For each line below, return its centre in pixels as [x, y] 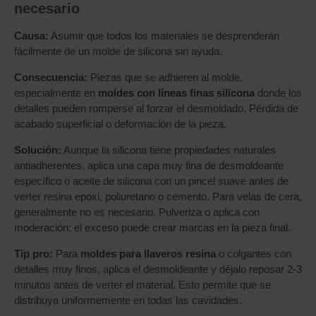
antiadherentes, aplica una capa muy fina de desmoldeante [149, 165]
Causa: [31, 36]
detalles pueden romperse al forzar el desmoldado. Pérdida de [156, 108]
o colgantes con [254, 254]
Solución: [38, 150]
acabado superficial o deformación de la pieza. [120, 124]
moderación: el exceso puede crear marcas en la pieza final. [152, 227]
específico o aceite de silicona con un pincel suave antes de [151, 181]
